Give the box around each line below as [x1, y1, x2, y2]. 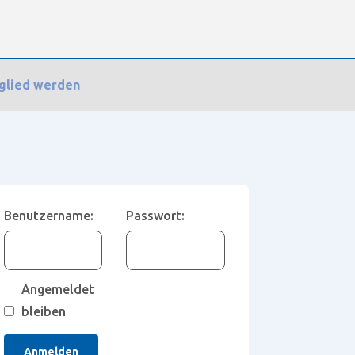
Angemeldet [21, 282, 95, 296]
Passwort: [126, 208, 185, 223]
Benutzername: [4, 208, 94, 223]
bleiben [21, 304, 67, 319]
